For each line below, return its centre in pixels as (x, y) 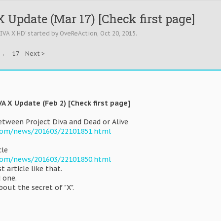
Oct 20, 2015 (118, 33)
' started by (42, 33)
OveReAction (78, 33)
